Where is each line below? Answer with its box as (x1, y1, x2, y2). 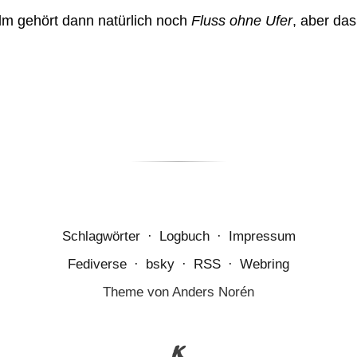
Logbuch (159, 229, 210, 244)
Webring (240, 257, 289, 272)
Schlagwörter (61, 229, 140, 244)
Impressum (228, 229, 296, 244)
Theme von (103, 284, 172, 300)
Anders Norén (172, 284, 254, 300)
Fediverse (68, 257, 127, 272)
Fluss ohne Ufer (191, 13, 292, 29)
